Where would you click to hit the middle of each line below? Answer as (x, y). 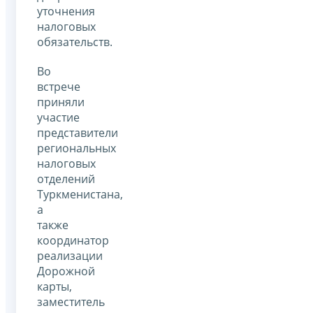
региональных (77, 148)
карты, (54, 286)
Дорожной (66, 271)
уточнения (66, 11)
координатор (73, 240)
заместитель (71, 301)
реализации (70, 255)
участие (58, 117)
